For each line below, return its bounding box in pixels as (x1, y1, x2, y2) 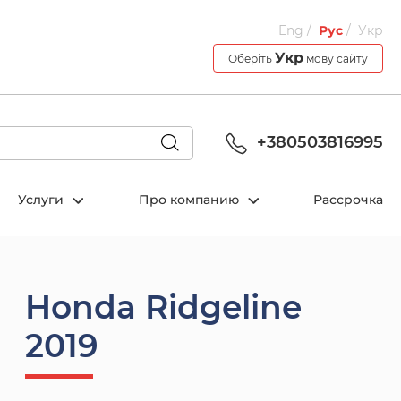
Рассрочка (312, 192, 383, 208)
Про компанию (138, 192, 243, 208)
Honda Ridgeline (25, 287, 302, 327)
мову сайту (303, 52, 368, 65)
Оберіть (228, 52, 275, 65)
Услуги (18, 192, 68, 208)
